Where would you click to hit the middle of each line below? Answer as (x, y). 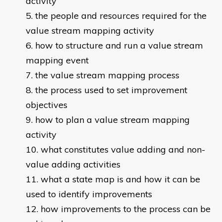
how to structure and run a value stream (119, 46)
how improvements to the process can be (126, 209)
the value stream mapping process (107, 75)
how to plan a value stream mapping (112, 120)
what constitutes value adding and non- (123, 150)
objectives (47, 105)
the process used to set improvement (111, 90)
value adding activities (73, 165)
